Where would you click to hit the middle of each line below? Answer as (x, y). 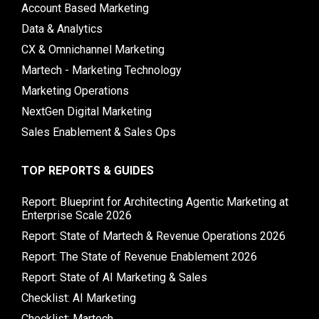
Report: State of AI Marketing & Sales (114, 277)
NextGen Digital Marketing (87, 111)
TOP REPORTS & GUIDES (88, 170)
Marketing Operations (75, 90)
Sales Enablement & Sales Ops (99, 132)
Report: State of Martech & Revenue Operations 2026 (153, 236)
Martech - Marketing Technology (101, 70)
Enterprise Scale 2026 (77, 215)
